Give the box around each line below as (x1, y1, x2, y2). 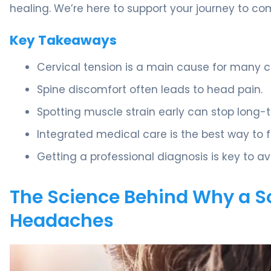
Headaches (10, 207, 114, 233)
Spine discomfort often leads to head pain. (37, 82, 263, 97)
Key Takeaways (10, 30, 117, 50)
